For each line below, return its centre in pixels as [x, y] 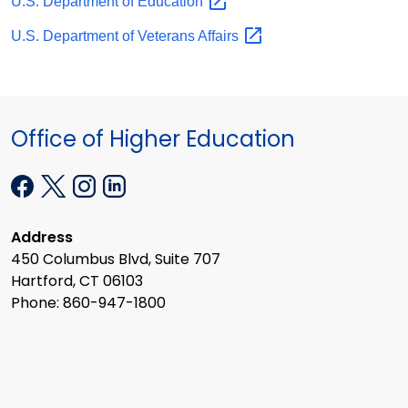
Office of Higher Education [153, 139]
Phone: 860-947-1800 [88, 303]
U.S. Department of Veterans [104, 36]
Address [42, 238]
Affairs [220, 36]
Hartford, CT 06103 [77, 281]
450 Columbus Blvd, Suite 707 [116, 260]
